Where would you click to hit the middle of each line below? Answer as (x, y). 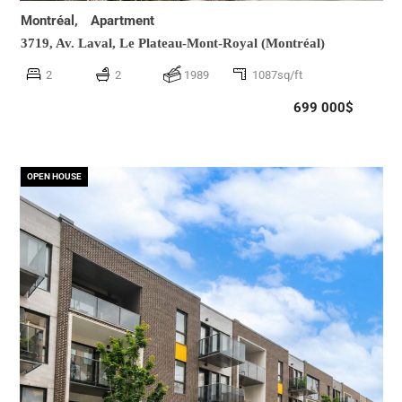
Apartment (122, 20)
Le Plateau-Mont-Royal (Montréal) (222, 42)
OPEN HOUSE (54, 176)
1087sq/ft (278, 74)
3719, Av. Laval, (70, 42)
